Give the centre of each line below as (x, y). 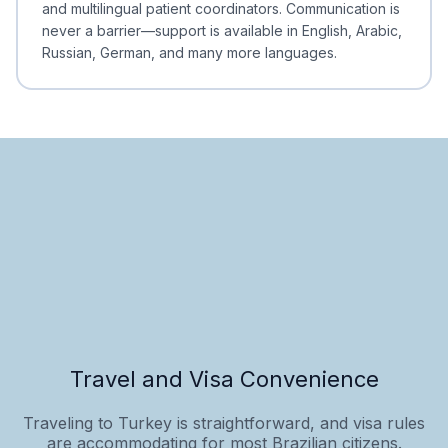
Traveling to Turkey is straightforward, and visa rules (224, 422)
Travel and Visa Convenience (224, 378)
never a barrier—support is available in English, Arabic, (222, 30)
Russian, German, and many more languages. (189, 52)
